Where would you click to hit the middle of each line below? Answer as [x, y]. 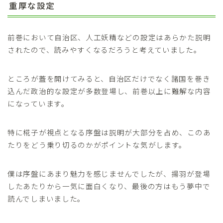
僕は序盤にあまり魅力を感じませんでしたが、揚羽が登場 [109, 174]
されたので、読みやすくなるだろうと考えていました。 [105, 50]
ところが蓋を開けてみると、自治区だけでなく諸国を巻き [109, 79]
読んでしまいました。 [46, 199]
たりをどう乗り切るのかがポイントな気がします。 [97, 145]
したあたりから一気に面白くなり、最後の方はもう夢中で [109, 186]
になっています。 [38, 104]
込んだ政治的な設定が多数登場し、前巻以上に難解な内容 [109, 91]
